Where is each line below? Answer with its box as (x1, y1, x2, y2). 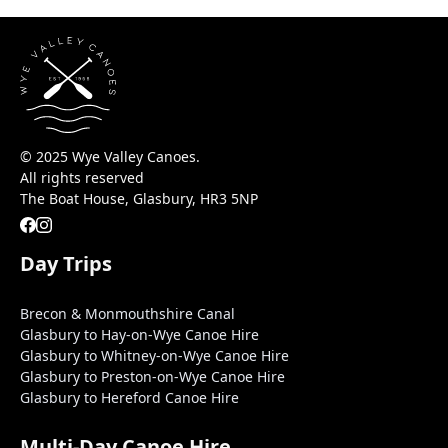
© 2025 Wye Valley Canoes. (20, 147, 200, 167)
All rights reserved (20, 168, 144, 188)
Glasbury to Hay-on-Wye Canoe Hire (20, 325, 259, 345)
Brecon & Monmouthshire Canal (20, 304, 235, 324)
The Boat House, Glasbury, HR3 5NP (20, 189, 258, 209)
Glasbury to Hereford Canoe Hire (20, 388, 239, 408)
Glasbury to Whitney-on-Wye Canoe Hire (20, 346, 289, 366)
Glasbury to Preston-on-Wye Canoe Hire (20, 367, 285, 387)
